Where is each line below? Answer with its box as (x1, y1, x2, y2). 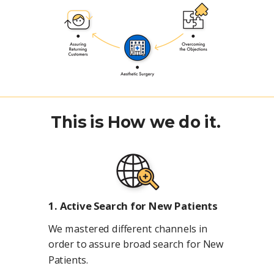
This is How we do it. (51, 111, 221, 132)
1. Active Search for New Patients (48, 199, 218, 213)
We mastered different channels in (48, 222, 207, 235)
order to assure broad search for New (48, 237, 224, 251)
